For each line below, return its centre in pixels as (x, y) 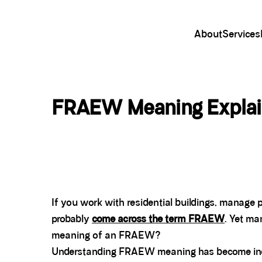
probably (72, 219)
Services (241, 34)
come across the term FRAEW (158, 219)
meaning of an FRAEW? (106, 235)
